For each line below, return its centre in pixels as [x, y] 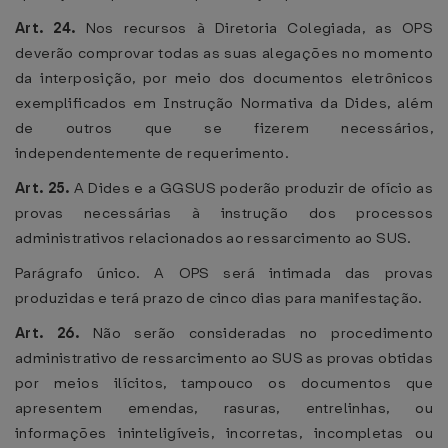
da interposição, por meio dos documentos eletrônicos [224, 78]
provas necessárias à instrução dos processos [224, 213]
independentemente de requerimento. [152, 153]
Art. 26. [54, 333]
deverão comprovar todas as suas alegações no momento [224, 53]
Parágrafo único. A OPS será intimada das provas [224, 273]
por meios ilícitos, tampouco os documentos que [224, 383]
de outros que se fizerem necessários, [224, 128]
